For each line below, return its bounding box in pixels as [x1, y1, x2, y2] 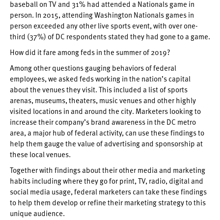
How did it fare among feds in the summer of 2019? [10, 47, 170, 57]
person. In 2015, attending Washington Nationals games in [10, 9, 194, 20]
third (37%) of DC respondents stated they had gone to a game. [10, 31, 210, 42]
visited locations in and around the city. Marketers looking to [10, 106, 201, 116]
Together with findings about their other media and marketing [10, 165, 205, 175]
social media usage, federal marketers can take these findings [10, 186, 207, 197]
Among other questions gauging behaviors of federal [10, 62, 176, 73]
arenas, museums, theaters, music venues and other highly [10, 95, 196, 106]
